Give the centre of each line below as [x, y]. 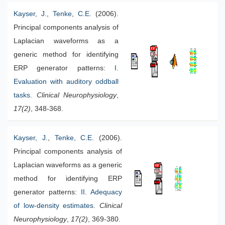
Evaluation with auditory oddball [66, 82]
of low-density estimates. [55, 206]
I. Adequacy [102, 192]
